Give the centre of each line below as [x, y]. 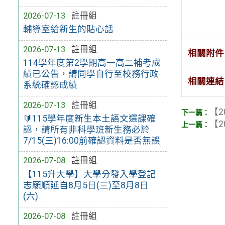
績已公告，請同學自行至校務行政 [91, 74]
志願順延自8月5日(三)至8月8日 [86, 185]
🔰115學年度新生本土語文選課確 [89, 118]
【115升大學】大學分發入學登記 [89, 174]
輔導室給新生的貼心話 [68, 29]
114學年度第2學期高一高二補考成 [92, 63]
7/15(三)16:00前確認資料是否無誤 [91, 140]
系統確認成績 [50, 85]
